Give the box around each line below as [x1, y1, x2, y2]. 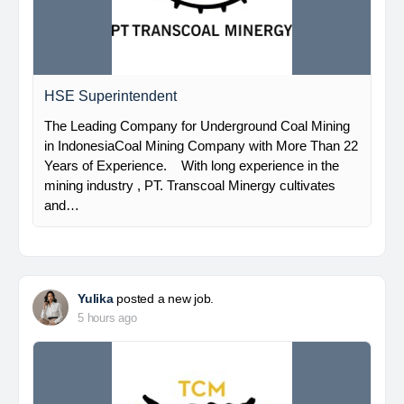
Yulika [78, 291, 114, 306]
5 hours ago [78, 311, 137, 325]
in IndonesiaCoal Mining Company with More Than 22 [44, 138, 358, 153]
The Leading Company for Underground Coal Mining [44, 118, 350, 133]
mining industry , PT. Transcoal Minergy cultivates [44, 178, 335, 193]
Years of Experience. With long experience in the [44, 158, 339, 173]
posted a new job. [113, 291, 215, 306]
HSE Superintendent [44, 88, 177, 104]
